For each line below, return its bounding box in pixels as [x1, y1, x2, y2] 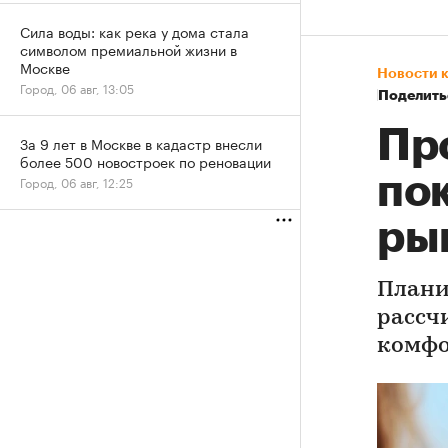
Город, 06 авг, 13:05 [20, 78, 134, 97]
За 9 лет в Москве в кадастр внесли [20, 132, 262, 154]
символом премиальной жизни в [20, 38, 237, 60]
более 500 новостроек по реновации [20, 150, 271, 172]
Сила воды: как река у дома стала [20, 20, 249, 42]
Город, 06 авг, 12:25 [20, 172, 133, 191]
